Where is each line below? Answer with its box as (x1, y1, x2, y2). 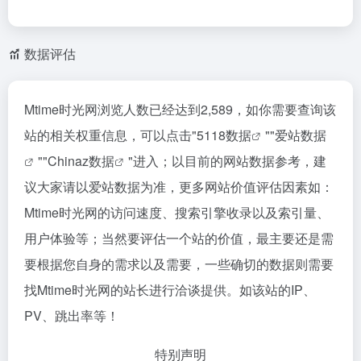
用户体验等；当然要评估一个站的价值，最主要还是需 (24, 229, 334, 247)
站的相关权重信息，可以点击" (24, 126, 197, 144)
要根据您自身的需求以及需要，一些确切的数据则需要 (24, 255, 334, 273)
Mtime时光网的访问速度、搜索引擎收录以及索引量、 (24, 203, 330, 222)
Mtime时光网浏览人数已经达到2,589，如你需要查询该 (24, 100, 336, 118)
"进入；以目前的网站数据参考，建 (128, 151, 326, 170)
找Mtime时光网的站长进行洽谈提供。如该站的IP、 (24, 280, 316, 299)
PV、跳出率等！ (24, 306, 119, 325)
